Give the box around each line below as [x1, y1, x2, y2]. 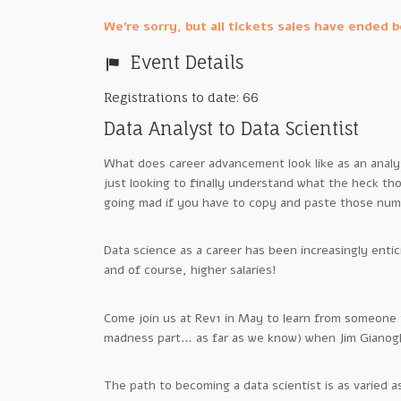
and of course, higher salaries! [104, 261, 277, 279]
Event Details [129, 52, 243, 74]
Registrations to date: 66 [104, 90, 259, 106]
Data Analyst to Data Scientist [104, 117, 359, 140]
